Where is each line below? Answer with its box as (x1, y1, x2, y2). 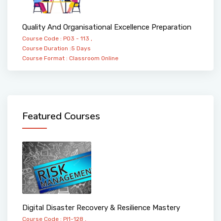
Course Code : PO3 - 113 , (22, 35, 92, 42)
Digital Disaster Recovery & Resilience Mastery (22, 203, 180, 212)
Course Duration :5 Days (22, 45, 91, 52)
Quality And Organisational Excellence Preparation (22, 23, 191, 32)
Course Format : (22, 55, 69, 62)
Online (101, 55, 118, 62)
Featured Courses (22, 110, 100, 123)
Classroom (69, 55, 100, 62)
